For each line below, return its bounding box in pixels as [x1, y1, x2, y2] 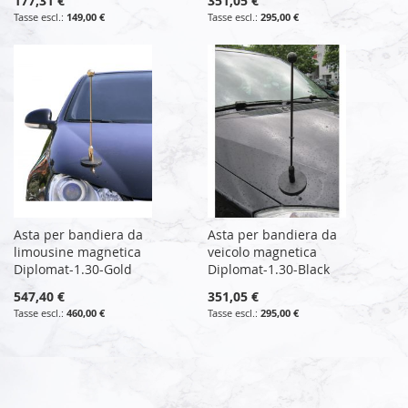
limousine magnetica [14, 242, 141, 260]
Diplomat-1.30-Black [208, 260, 331, 278]
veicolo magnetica [208, 242, 318, 260]
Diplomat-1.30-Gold [14, 260, 132, 278]
